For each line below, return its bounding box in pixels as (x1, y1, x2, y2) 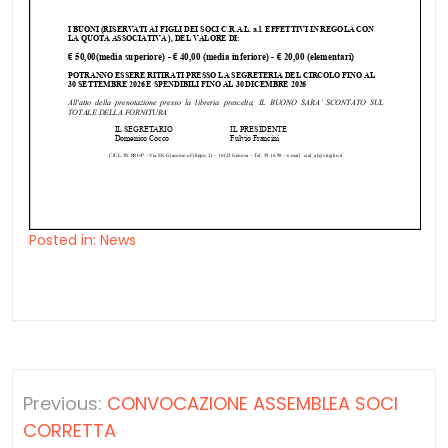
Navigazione (11, 367, 166, 401)
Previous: (23, 390, 102, 416)
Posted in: (29, 229, 100, 250)
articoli (11, 400, 101, 434)
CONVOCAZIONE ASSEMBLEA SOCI (107, 390, 398, 416)
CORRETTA (23, 417, 116, 443)
